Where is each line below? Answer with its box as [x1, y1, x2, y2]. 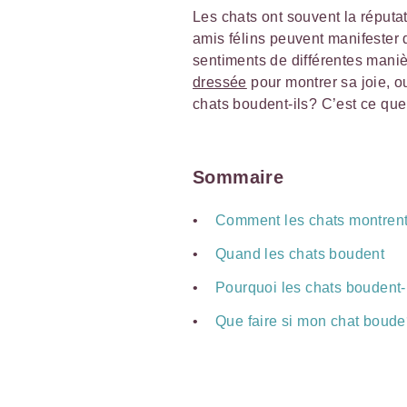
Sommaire [193, 166, 284, 187]
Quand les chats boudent [215, 245, 385, 262]
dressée [193, 74, 247, 90]
